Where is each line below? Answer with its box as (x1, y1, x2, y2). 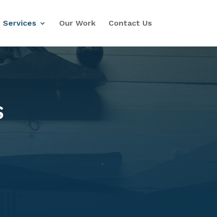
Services (2, 18, 36, 28)
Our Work (59, 18, 95, 28)
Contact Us (108, 18, 152, 28)
